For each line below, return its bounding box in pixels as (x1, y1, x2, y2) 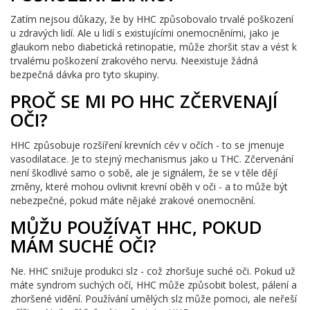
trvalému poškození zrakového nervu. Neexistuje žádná (10, 54, 258, 68)
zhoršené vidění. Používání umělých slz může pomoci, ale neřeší (10, 291, 297, 305)
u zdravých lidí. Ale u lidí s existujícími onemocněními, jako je (10, 26, 280, 40)
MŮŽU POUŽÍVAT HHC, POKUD (10, 215, 262, 239)
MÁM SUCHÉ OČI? (10, 234, 156, 258)
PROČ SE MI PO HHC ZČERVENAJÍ (10, 89, 277, 113)
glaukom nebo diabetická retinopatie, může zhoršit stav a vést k (10, 40, 297, 54)
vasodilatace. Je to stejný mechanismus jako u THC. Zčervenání (10, 152, 293, 166)
